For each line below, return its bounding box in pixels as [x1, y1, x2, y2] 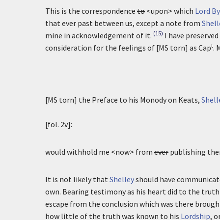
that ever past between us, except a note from [45, 18, 202, 28]
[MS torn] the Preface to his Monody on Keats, [45, 95, 201, 105]
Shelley [110, 174, 134, 184]
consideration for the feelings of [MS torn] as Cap [45, 43, 211, 53]
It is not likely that [45, 174, 110, 184]
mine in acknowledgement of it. [45, 30, 152, 40]
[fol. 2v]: [45, 119, 72, 129]
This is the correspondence [45, 6, 137, 16]
